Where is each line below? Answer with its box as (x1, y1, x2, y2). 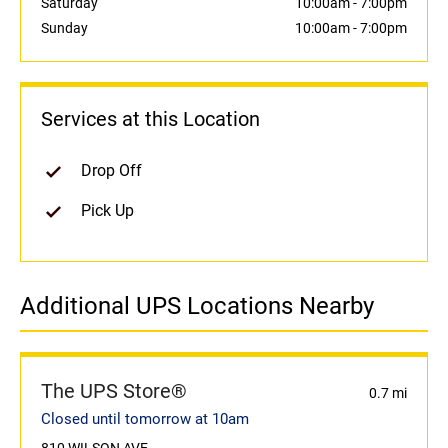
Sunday (41, 20, 88, 37)
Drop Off (81, 161, 142, 181)
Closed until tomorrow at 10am (41, 410, 249, 429)
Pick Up (81, 201, 134, 221)
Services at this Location (41, 107, 260, 132)
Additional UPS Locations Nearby (20, 292, 374, 321)
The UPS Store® (41, 379, 187, 404)
